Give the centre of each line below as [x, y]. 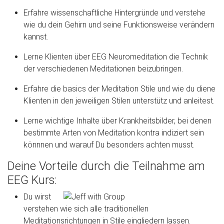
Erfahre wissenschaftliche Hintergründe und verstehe [114, 13]
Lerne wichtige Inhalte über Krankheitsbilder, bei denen [117, 121]
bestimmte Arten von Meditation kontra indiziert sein [114, 133]
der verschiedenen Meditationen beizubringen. [103, 69]
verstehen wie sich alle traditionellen [86, 209]
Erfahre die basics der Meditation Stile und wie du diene [119, 89]
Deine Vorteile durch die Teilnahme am [106, 166]
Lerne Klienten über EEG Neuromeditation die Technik [116, 57]
